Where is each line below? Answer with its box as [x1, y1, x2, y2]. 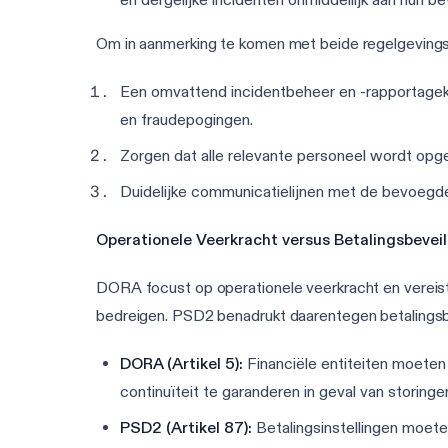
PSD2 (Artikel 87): [120, 417, 252, 437]
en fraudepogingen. [120, 110, 253, 130]
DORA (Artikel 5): [120, 353, 243, 373]
